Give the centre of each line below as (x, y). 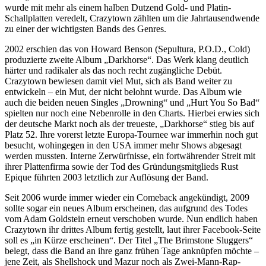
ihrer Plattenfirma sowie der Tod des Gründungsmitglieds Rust (121, 167)
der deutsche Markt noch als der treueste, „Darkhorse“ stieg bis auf (129, 124)
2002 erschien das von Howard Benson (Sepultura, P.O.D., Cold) (127, 49)
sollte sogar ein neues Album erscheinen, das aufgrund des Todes (126, 208)
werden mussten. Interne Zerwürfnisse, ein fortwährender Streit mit (130, 156)
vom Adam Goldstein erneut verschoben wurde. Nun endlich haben (131, 219)
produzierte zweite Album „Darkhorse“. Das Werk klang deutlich (127, 60)
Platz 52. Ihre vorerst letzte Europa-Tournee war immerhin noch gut (131, 134)
